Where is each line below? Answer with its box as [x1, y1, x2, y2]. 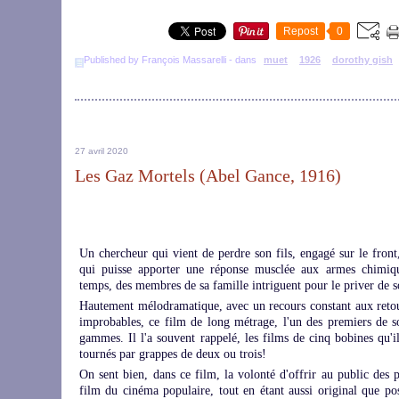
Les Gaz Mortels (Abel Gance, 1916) [75, 166, 341, 185]
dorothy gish [332, 54, 393, 65]
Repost [283, 25, 318, 37]
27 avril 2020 [75, 146, 128, 156]
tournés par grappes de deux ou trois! [79, 347, 270, 361]
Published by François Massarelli [84, 54, 226, 65]
